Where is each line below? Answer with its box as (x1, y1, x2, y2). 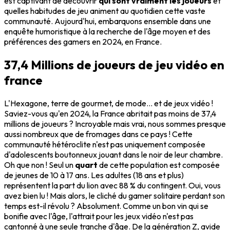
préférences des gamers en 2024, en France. (4, 36, 162, 47)
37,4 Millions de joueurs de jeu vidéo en (4, 56, 224, 72)
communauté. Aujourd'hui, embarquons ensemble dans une (4, 15, 211, 26)
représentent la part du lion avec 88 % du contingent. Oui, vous (4, 180, 221, 190)
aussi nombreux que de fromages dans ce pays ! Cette (4, 128, 193, 139)
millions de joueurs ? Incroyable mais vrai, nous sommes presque (4, 118, 226, 129)
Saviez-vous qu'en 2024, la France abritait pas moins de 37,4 (4, 108, 216, 119)
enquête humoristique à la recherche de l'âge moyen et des (4, 26, 210, 36)
